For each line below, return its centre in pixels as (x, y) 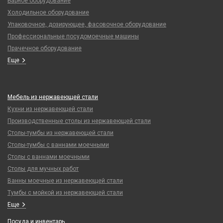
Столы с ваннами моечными (49, 157)
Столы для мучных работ (43, 168)
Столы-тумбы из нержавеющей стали (60, 133)
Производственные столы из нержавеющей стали (79, 121)
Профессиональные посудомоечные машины (73, 36)
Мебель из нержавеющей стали (53, 97)
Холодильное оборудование (48, 12)
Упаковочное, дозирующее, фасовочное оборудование (87, 24)
